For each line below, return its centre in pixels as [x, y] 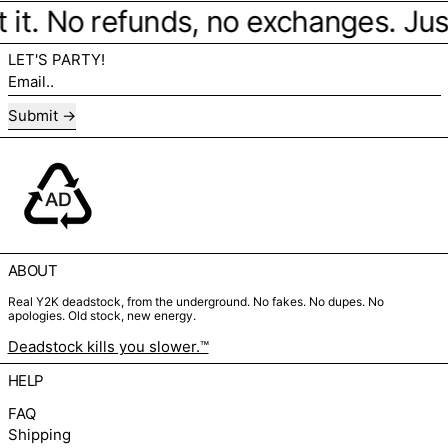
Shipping [39, 435]
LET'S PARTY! [56, 60]
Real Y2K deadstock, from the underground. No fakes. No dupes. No [195, 301]
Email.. [29, 80]
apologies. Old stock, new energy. [101, 315]
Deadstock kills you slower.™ [108, 346]
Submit [32, 115]
